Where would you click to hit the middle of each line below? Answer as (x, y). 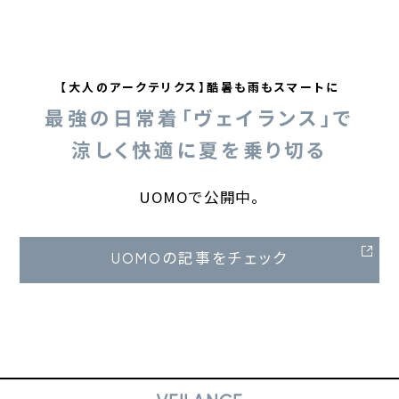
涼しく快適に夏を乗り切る (199, 150)
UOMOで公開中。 (199, 197)
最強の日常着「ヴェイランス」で (199, 118)
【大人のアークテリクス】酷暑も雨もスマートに (199, 87)
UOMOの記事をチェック (199, 260)
